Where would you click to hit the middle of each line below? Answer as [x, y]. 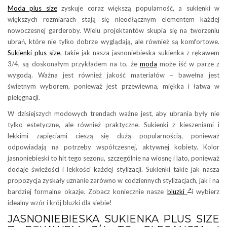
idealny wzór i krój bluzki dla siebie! [60, 202]
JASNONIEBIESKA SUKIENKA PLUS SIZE [113, 219]
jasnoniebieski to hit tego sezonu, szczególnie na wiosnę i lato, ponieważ [113, 158]
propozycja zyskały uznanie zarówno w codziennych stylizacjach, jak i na [113, 180]
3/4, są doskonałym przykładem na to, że [74, 64]
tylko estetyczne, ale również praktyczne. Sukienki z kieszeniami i [113, 124]
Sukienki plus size [34, 52]
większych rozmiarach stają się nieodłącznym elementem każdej [113, 19]
